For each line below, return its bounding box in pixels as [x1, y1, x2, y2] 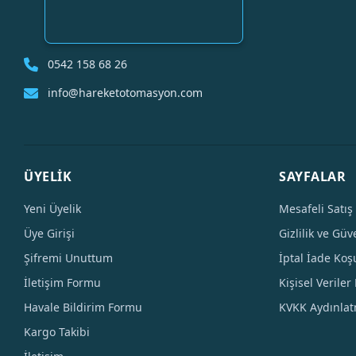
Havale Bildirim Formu [24, 300, 142, 315]
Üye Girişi [24, 226, 75, 241]
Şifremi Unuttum [24, 250, 113, 265]
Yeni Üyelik [24, 201, 81, 216]
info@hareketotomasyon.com [48, 85, 203, 100]
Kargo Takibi [24, 324, 90, 339]
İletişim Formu [24, 275, 101, 290]
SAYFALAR [279, 168, 346, 185]
